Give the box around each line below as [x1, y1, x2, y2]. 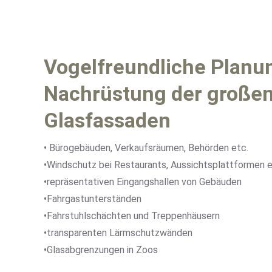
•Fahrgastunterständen [44, 193, 141, 205]
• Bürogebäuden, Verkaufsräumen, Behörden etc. [44, 142, 248, 154]
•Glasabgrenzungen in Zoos [44, 244, 158, 256]
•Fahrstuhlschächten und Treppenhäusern [44, 210, 220, 222]
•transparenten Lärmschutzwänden [44, 227, 192, 239]
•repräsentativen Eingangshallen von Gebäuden [44, 176, 242, 188]
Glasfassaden [44, 108, 171, 132]
